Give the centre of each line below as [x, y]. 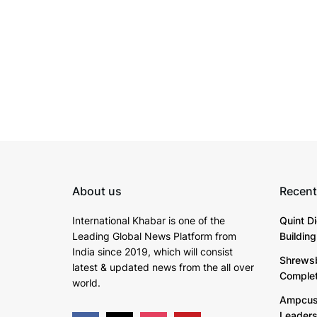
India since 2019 [110, 251]
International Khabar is [125, 220]
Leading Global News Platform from [154, 236]
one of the [202, 220]
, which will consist [190, 251]
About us [97, 191]
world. [86, 282]
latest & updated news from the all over [163, 267]
